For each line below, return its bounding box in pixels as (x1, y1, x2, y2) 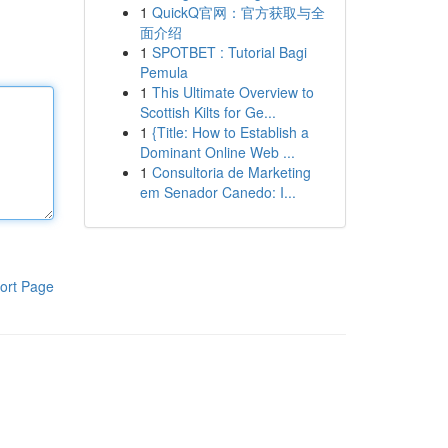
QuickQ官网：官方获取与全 (151, 2, 325, 22)
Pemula (139, 62, 188, 82)
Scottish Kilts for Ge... (139, 102, 276, 122)
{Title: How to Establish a (151, 122, 309, 142)
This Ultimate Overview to (151, 82, 314, 102)
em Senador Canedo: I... (139, 182, 296, 202)
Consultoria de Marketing (151, 162, 311, 182)
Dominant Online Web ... (139, 142, 295, 162)
